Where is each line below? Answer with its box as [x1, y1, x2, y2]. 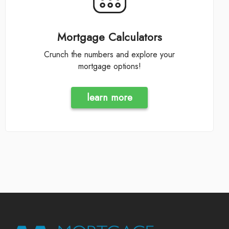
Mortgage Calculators [57, 29, 162, 45]
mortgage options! [78, 60, 141, 72]
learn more [86, 90, 132, 105]
